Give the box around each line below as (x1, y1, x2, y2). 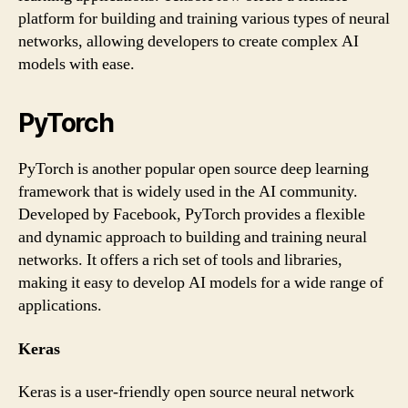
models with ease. (18, 54, 135, 75)
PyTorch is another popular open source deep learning (18, 158, 369, 179)
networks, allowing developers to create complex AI (18, 31, 359, 52)
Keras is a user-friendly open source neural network (18, 382, 354, 403)
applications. (18, 295, 102, 316)
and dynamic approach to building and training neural (18, 227, 367, 248)
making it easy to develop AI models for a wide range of (18, 272, 383, 293)
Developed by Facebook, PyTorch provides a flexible (18, 204, 365, 225)
